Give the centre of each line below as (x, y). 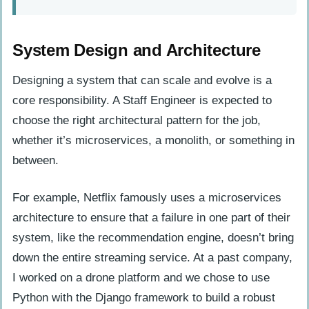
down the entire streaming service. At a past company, (152, 257)
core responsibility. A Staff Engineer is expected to (142, 101)
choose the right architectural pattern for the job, (137, 121)
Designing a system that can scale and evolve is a (142, 81)
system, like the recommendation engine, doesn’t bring (153, 237)
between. (36, 161)
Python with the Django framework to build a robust (144, 297)
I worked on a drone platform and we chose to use (141, 277)
